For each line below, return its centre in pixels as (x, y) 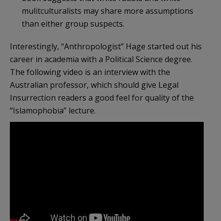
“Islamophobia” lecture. (53, 111)
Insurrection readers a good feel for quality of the (102, 98)
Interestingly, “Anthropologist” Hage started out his (106, 47)
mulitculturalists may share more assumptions (108, 11)
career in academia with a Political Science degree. (101, 59)
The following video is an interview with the (90, 72)
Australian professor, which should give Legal (94, 85)
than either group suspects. (73, 24)
